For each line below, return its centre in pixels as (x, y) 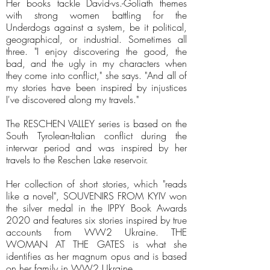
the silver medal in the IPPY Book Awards (96, 208)
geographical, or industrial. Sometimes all (96, 39)
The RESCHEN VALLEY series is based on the (96, 124)
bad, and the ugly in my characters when (96, 63)
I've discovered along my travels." (72, 99)
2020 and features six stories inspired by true (96, 220)
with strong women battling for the (96, 15)
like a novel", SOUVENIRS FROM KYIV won (96, 196)
